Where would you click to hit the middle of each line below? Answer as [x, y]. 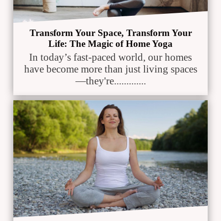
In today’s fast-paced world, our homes [110, 57]
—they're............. [110, 81]
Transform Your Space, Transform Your [110, 33]
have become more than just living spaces [110, 69]
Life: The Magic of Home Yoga [110, 44]
